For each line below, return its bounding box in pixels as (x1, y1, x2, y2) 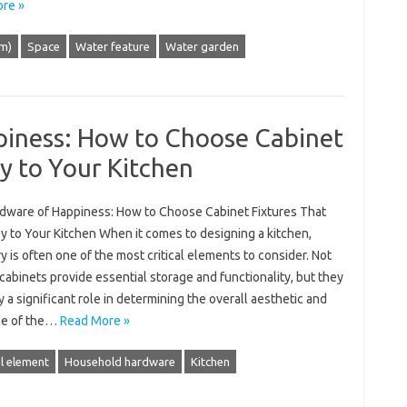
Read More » (59, 313, 130, 328)
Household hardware (64, 355, 175, 368)
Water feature (74, 40, 150, 53)
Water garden (164, 40, 239, 53)
